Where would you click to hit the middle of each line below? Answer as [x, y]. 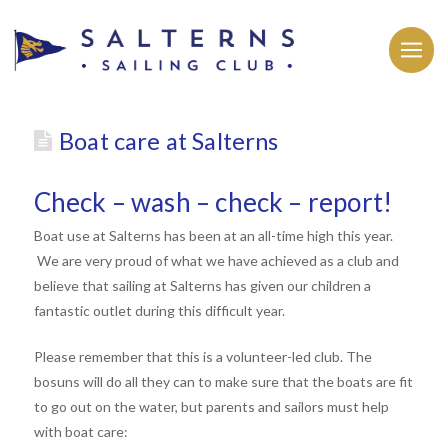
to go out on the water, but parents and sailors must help [211, 406]
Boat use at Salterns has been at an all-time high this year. [213, 235]
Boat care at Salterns [169, 141]
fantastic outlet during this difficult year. [160, 310]
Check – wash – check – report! [213, 201]
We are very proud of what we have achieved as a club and [216, 260]
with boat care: [82, 431]
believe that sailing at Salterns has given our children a [202, 285]
